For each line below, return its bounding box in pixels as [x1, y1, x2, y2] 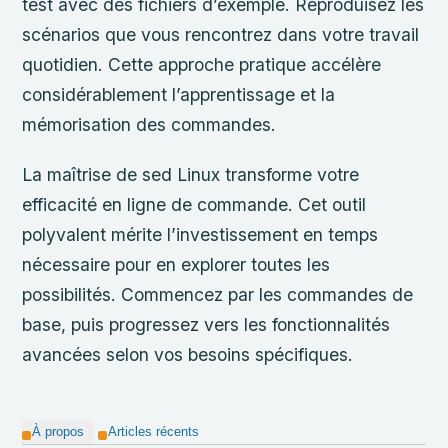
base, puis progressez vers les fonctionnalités [22, 313, 391, 335]
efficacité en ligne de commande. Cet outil [22, 193, 367, 215]
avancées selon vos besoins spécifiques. [22, 343, 354, 365]
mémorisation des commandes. [22, 113, 277, 135]
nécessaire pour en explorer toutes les [22, 253, 331, 275]
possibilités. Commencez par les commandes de [22, 283, 414, 305]
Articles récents [108, 424, 200, 439]
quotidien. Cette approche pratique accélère [22, 53, 382, 75]
